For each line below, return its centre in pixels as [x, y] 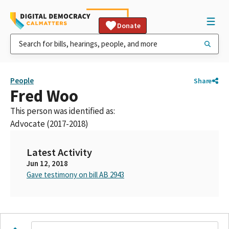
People [22, 81]
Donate [129, 26]
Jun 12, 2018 [47, 163]
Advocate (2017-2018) [49, 124]
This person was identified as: [63, 111]
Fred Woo [44, 96]
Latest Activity [59, 152]
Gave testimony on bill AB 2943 [75, 175]
